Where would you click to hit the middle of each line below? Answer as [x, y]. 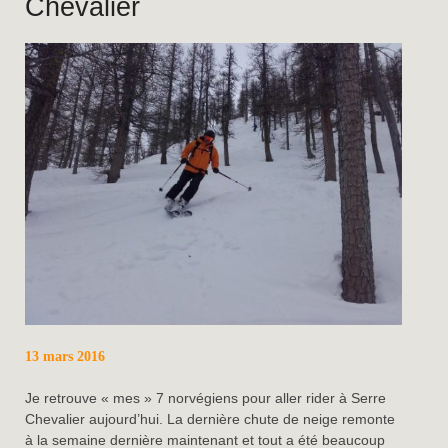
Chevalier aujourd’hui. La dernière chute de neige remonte [210, 419]
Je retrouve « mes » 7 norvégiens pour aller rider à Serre [206, 398]
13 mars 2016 [65, 357]
